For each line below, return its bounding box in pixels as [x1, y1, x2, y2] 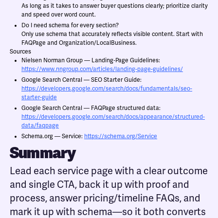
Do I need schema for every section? [21, 22, 119, 29]
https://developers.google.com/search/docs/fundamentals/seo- [21, 85, 192, 92]
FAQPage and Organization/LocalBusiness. [21, 39, 137, 47]
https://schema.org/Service [84, 133, 157, 140]
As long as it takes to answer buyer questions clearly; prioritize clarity [21, 2, 208, 10]
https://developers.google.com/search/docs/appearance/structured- [21, 113, 205, 121]
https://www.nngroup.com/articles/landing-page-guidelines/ [21, 66, 183, 73]
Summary [10, 143, 76, 163]
